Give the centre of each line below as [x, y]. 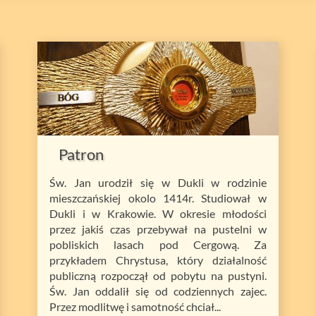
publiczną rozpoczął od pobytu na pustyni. [158, 276]
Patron [81, 154]
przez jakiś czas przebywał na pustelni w [158, 229]
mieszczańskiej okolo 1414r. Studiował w [158, 198]
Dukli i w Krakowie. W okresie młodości [158, 214]
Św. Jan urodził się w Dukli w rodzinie [158, 183]
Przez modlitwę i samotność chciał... [135, 307]
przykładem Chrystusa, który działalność [158, 260]
